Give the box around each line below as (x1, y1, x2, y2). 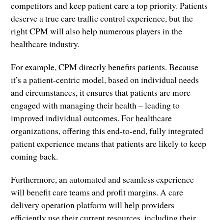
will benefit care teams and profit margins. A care (11, 186, 184, 198)
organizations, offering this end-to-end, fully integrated (11, 124, 204, 137)
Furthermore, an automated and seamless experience (11, 173, 194, 185)
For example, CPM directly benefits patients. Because (11, 60, 199, 73)
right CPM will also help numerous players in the (11, 25, 183, 37)
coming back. (11, 150, 58, 162)
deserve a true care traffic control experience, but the (11, 12, 193, 24)
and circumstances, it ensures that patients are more (11, 86, 191, 98)
